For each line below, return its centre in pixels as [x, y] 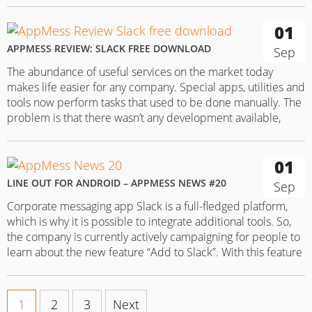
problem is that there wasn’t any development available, [144, 117]
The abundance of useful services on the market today [140, 71]
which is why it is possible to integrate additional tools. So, [149, 221]
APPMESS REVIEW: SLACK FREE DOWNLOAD [109, 48]
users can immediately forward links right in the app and [146, 267]
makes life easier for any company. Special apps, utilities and [156, 87]
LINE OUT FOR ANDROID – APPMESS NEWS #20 [117, 182]
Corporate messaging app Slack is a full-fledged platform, [147, 206]
